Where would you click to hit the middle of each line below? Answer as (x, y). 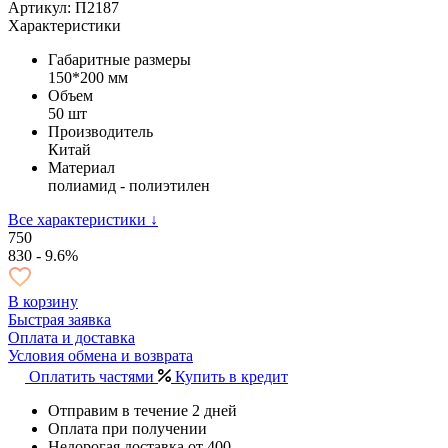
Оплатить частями (93, 376)
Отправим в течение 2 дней (142, 410)
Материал (81, 167)
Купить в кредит (231, 376)
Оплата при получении (127, 428)
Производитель (100, 131)
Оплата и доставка (71, 337)
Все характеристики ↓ (83, 219)
